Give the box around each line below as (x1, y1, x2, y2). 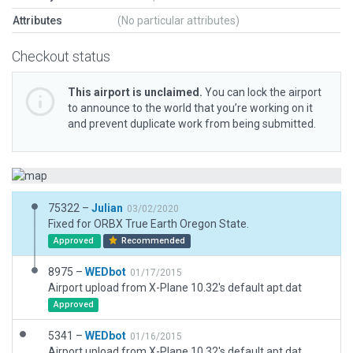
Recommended (119, 236, 186, 246)
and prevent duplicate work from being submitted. (68, 117, 316, 130)
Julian (91, 202, 123, 214)
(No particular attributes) (117, 14, 240, 27)
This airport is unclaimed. (68, 86, 203, 98)
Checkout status (12, 48, 110, 65)
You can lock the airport (203, 86, 321, 98)
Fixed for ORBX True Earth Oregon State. (48, 217, 249, 230)
